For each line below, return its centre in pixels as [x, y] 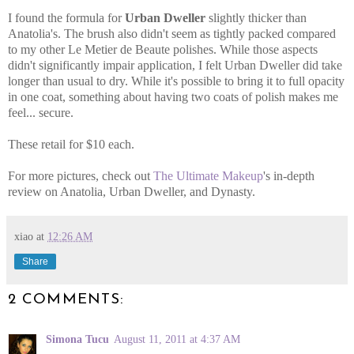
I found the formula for [66, 18]
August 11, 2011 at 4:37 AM [177, 339]
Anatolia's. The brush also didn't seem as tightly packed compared [172, 34]
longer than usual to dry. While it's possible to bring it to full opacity [176, 81]
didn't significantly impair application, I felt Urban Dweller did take [175, 66]
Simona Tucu [77, 339]
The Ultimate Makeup [208, 176]
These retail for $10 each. [71, 145]
